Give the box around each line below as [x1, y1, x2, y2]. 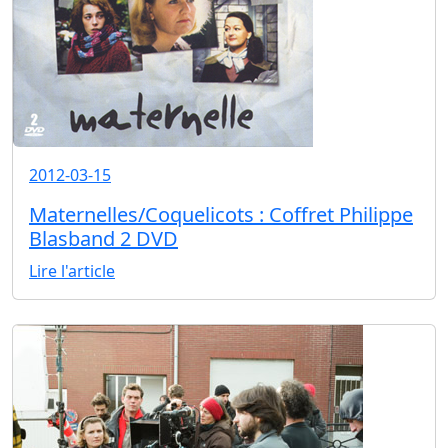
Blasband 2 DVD [29, 225, 178, 253]
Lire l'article [29, 260, 115, 283]
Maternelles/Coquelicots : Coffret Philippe [29, 201, 413, 229]
